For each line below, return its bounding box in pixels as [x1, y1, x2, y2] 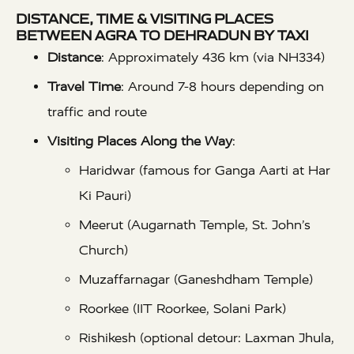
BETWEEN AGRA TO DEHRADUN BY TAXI [16, 27, 309, 45]
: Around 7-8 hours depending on [121, 79, 324, 95]
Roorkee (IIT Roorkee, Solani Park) [79, 301, 286, 317]
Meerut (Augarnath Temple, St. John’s [79, 217, 311, 233]
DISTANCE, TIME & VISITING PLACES [16, 10, 273, 28]
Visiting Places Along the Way [47, 134, 232, 149]
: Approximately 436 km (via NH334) [101, 50, 325, 66]
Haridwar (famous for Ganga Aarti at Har [79, 163, 330, 179]
